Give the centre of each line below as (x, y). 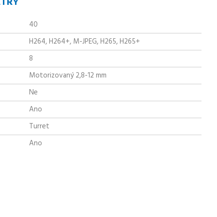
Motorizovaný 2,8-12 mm (68, 75)
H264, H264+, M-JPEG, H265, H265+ (85, 41)
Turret (39, 126)
